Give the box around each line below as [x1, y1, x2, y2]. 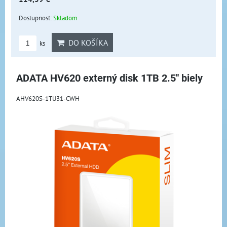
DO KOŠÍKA [64, 37, 108, 48]
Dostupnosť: [19, 13, 53, 22]
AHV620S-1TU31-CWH [16, 93, 80, 103]
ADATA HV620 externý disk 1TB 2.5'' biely [16, 72, 203, 84]
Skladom [53, 13, 78, 22]
